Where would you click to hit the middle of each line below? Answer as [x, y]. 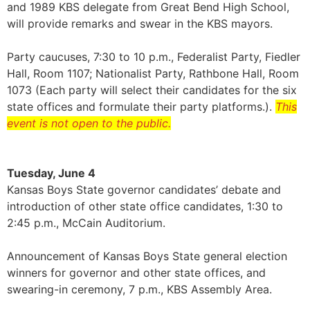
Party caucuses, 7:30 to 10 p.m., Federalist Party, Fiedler [154, 57]
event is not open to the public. [89, 124]
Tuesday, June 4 [51, 173]
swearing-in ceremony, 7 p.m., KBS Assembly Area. [139, 290]
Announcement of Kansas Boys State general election [147, 256]
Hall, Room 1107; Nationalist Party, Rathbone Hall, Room [153, 74]
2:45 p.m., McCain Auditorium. [86, 223]
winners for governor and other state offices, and [136, 273]
